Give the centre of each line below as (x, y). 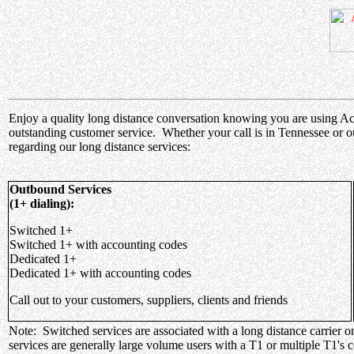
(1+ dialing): (42, 203)
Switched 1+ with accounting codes (98, 245)
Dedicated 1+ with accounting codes (100, 273)
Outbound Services (60, 189)
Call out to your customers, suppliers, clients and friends (149, 300)
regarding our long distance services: (100, 147)
